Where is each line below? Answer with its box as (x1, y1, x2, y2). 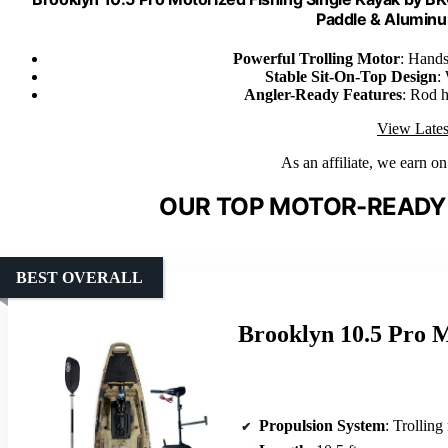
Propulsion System (259, 417, 385, 435)
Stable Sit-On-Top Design (265, 68, 437, 86)
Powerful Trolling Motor (233, 50, 400, 68)
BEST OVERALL (16, 269, 143, 287)
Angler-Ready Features (243, 86, 402, 104)
